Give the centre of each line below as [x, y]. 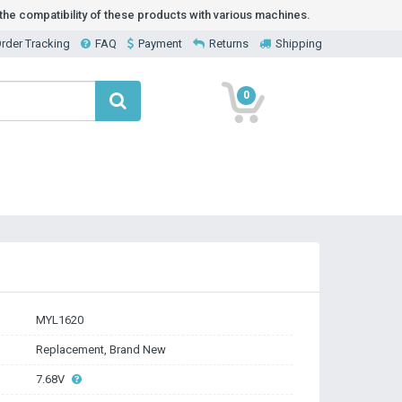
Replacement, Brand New [101, 350]
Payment [160, 44]
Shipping [299, 44]
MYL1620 [60, 320]
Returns [229, 44]
